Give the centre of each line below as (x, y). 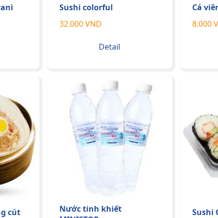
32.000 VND (81, 24)
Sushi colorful (86, 7)
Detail (110, 46)
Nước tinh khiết (91, 209)
